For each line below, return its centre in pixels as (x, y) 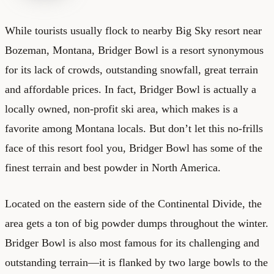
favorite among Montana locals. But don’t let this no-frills (134, 128)
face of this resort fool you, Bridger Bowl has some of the (134, 148)
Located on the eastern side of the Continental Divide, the (133, 203)
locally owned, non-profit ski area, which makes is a (121, 109)
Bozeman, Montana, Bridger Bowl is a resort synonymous (134, 50)
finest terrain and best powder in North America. (113, 167)
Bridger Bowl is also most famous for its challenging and (132, 243)
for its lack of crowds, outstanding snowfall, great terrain (131, 69)
